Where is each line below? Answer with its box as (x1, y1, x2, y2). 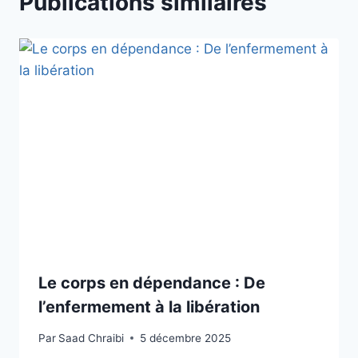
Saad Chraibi (58, 331, 125, 344)
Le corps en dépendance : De (38, 273, 265, 293)
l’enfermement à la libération (38, 297, 260, 317)
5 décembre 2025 (140, 331, 232, 344)
